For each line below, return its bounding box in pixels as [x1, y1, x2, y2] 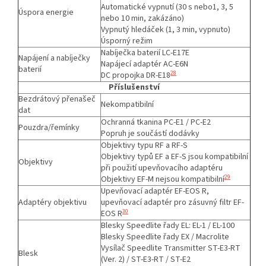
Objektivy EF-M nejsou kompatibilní [101, 173, 224, 185]
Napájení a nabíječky [18, 52, 90, 64]
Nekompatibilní [101, 98, 154, 110]
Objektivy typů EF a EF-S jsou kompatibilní [101, 150, 248, 163]
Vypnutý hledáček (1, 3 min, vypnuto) [101, 23, 230, 36]
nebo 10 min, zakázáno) [101, 12, 184, 24]
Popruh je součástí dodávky [101, 127, 199, 140]
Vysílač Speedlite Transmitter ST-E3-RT [101, 242, 240, 254]
